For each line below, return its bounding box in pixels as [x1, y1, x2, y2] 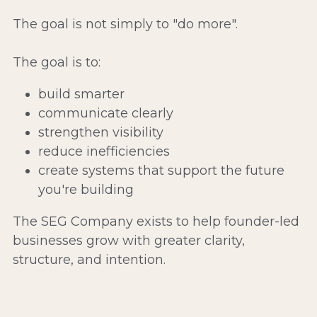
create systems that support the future [38, 162, 284, 178]
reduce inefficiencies [38, 143, 170, 159]
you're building [38, 181, 134, 197]
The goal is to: [12, 54, 100, 70]
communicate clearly [38, 105, 173, 121]
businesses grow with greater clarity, [12, 232, 245, 248]
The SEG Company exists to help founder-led [12, 213, 299, 229]
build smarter [38, 86, 125, 102]
